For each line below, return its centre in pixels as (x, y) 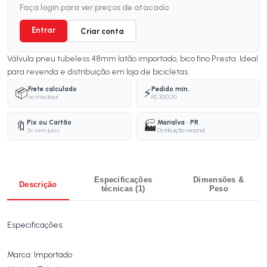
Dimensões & (219, 180)
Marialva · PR (178, 122)
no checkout (43, 97)
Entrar (44, 30)
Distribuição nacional (181, 130)
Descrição (38, 184)
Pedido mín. (170, 89)
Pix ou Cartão (49, 122)
